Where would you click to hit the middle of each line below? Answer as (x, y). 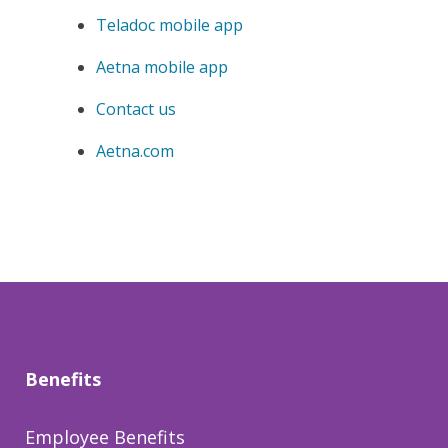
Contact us (136, 109)
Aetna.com (135, 151)
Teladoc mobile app (169, 25)
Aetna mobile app (162, 67)
